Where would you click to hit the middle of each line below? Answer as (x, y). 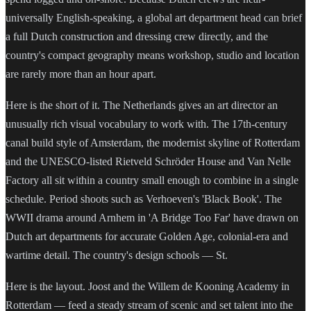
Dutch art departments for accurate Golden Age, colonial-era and (147, 237)
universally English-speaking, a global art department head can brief (154, 17)
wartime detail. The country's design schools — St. (117, 255)
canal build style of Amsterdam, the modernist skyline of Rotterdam (153, 143)
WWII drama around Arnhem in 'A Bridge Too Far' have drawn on (152, 218)
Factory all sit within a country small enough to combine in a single (152, 180)
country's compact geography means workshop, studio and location (152, 55)
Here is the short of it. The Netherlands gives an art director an (142, 106)
